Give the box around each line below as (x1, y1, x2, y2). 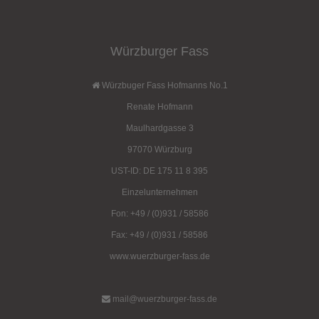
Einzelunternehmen (121, 187, 198, 197)
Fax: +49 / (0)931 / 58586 (111, 230, 208, 240)
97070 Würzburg (127, 145, 192, 155)
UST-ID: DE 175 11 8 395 (111, 166, 208, 176)
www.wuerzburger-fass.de (109, 251, 210, 261)
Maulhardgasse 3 (125, 123, 194, 133)
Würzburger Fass (110, 44, 209, 58)
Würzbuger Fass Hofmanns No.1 (99, 80, 228, 90)
